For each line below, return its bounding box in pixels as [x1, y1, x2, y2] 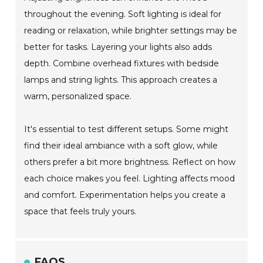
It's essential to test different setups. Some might [24, 124, 229, 135]
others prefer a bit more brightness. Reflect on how [24, 157, 236, 168]
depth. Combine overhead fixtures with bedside [24, 58, 220, 69]
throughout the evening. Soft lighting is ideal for [24, 9, 222, 20]
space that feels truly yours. [24, 206, 137, 217]
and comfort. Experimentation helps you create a [24, 190, 226, 201]
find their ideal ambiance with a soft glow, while [24, 140, 218, 151]
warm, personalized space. [24, 91, 132, 102]
